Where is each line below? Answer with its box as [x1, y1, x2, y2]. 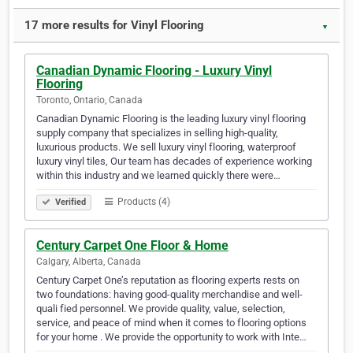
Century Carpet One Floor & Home [36, 238, 229, 254]
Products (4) [115, 196, 170, 208]
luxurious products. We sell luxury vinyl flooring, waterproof [36, 141, 296, 154]
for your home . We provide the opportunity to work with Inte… [36, 331, 307, 344]
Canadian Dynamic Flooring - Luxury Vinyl [36, 63, 272, 79]
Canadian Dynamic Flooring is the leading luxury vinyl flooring [36, 113, 306, 125]
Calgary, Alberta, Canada [36, 256, 141, 268]
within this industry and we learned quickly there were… [36, 169, 281, 182]
